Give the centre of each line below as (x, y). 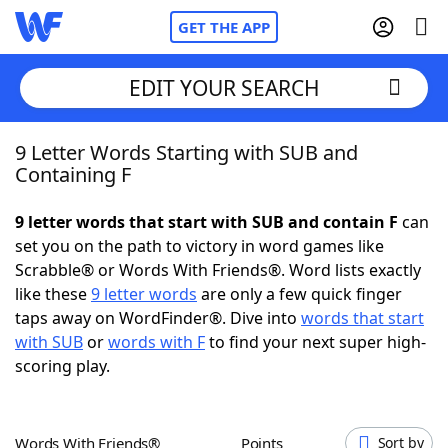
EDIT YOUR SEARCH (224, 87)
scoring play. (62, 366)
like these (53, 294)
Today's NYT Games (131, 370)
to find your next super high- (315, 342)
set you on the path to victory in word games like (199, 246)
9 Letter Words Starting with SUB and (186, 152)
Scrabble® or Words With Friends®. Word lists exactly (218, 270)
